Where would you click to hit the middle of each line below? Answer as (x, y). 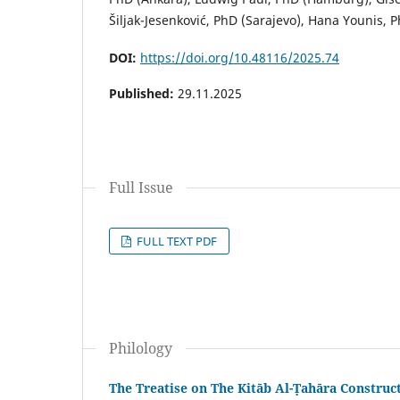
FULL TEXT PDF (176, 242)
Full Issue (141, 188)
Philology (141, 349)
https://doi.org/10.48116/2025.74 (240, 58)
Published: (143, 94)
